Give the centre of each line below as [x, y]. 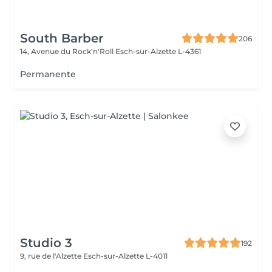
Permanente [48, 74]
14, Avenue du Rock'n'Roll [68, 51]
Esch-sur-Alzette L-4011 [125, 256]
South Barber [62, 38]
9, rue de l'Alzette [52, 256]
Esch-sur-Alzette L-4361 [158, 51]
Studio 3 [46, 243]
